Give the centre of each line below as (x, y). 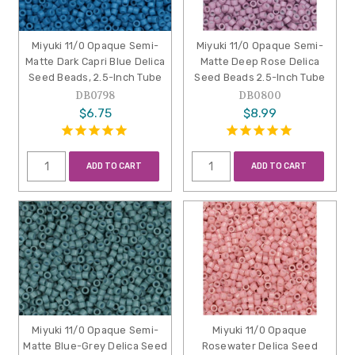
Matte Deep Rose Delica (260, 62)
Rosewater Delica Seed (260, 346)
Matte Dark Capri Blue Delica (95, 62)
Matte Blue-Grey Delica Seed (95, 346)
